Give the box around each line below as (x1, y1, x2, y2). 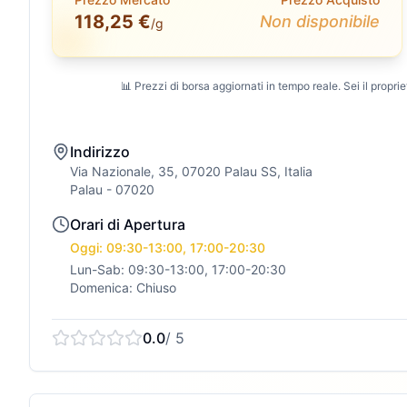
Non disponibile (259, 12, 380, 31)
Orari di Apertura (70, 215, 185, 233)
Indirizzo (70, 143, 130, 161)
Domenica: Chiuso (70, 280, 176, 295)
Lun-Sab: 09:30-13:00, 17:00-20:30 (70, 262, 286, 277)
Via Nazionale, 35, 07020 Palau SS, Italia (70, 164, 313, 179)
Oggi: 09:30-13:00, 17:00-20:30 (70, 240, 265, 255)
